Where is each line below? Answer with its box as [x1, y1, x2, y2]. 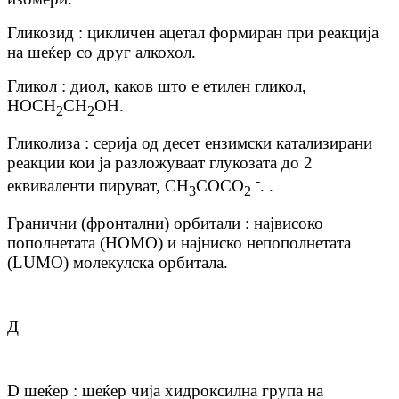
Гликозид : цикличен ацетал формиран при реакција [7, 23, 379, 43]
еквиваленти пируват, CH [7, 176, 189, 196]
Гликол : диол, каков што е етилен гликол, [7, 77, 306, 96]
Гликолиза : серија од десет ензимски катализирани [7, 134, 372, 153]
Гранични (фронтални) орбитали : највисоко [7, 214, 323, 233]
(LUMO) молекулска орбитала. [7, 253, 228, 273]
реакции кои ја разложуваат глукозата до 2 [7, 153, 313, 173]
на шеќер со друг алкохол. [7, 43, 196, 62]
